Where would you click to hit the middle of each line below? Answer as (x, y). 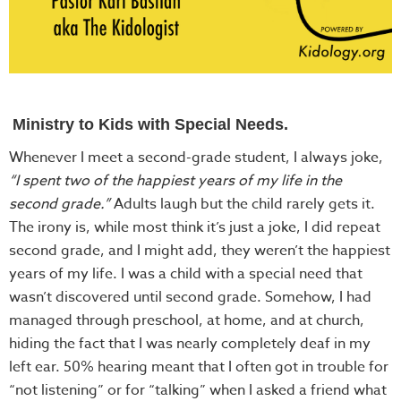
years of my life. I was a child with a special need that (186, 273)
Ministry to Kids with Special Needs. (150, 124)
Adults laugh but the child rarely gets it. (243, 204)
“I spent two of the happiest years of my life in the (175, 180)
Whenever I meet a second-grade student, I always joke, (196, 157)
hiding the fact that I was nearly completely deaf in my (190, 343)
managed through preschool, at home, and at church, (187, 320)
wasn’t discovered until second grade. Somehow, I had (190, 297)
